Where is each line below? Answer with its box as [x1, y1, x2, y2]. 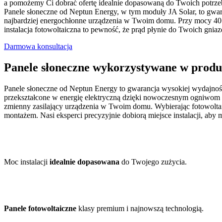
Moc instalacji [4, 157, 50, 166]
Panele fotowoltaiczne [4, 204, 76, 213]
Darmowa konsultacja [4, 42, 72, 51]
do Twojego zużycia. [119, 157, 187, 166]
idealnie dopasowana [50, 157, 119, 166]
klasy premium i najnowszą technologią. [76, 204, 204, 213]
